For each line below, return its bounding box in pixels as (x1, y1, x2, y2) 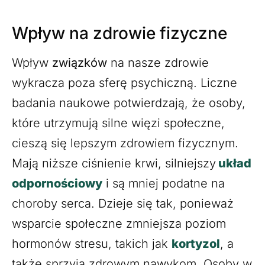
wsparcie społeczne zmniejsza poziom (12, 216, 226, 231)
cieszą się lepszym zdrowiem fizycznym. (12, 135, 238, 150)
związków (52, 55, 107, 70)
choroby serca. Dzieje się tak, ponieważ (12, 196, 234, 211)
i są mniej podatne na (102, 176, 225, 190)
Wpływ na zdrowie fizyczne (12, 22, 227, 43)
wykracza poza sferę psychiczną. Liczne (12, 75, 237, 90)
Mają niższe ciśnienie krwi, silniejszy (12, 156, 216, 170)
